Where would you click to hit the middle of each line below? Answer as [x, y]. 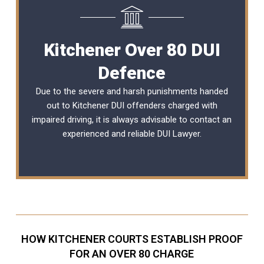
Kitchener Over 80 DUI [132, 49]
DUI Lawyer [178, 133]
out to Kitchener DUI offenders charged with [132, 105]
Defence [132, 72]
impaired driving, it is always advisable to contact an [132, 119]
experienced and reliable [110, 133]
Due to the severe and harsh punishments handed [132, 91]
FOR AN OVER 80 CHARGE [132, 253]
